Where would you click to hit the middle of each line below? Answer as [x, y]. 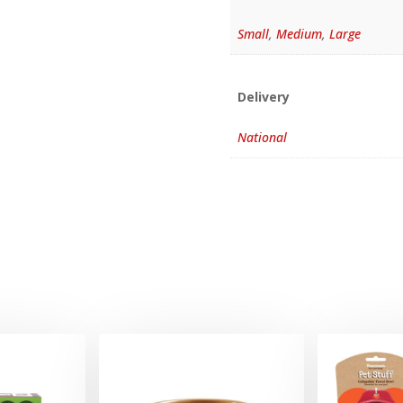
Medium [300, 34]
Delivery [264, 97]
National [263, 138]
